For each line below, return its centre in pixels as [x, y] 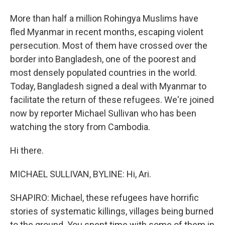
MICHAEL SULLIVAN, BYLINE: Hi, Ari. [81, 174]
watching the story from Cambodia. [80, 127]
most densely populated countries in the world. [103, 73]
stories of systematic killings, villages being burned [112, 211]
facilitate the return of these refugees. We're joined [112, 100]
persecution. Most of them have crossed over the [109, 45]
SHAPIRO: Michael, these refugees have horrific [104, 198]
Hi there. [27, 150]
